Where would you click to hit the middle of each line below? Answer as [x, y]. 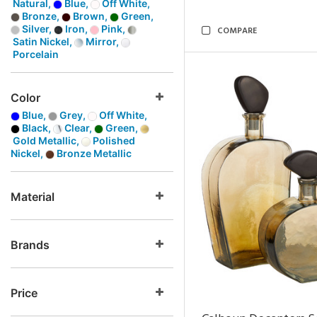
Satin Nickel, [42, 41]
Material [33, 197]
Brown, [90, 16]
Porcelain [35, 54]
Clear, [78, 128]
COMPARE [237, 31]
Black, [36, 128]
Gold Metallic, [46, 140]
